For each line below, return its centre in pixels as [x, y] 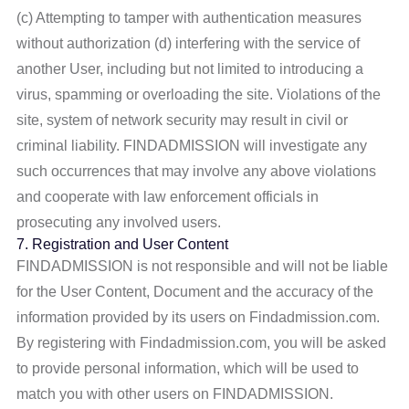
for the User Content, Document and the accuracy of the [195, 292]
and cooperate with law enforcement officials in [168, 197]
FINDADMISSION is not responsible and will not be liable [203, 266]
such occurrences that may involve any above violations [197, 171]
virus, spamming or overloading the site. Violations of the [199, 94]
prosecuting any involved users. [119, 222]
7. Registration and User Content [123, 244]
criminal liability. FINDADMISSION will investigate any [192, 146]
